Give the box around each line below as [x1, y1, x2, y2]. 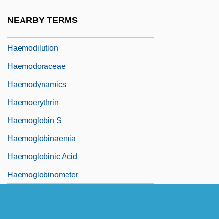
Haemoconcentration [7, 7, 80, 16]
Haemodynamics [7, 80, 66, 88]
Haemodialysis [7, 25, 59, 34]
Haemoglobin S [7, 116, 62, 125]
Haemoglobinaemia [7, 134, 76, 143]
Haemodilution [7, 44, 58, 52]
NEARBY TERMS [7, 15, 78, 25]
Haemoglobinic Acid [7, 152, 77, 161]
